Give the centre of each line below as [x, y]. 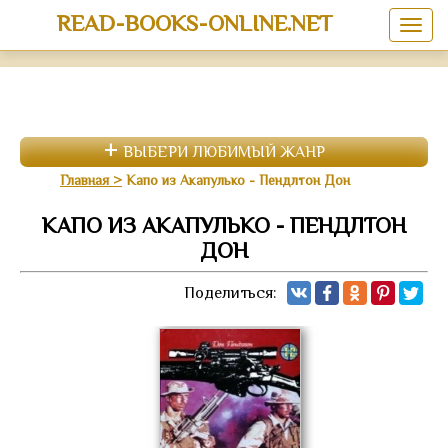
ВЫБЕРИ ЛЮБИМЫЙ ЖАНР [224, 152]
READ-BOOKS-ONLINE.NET [194, 23]
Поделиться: [230, 293]
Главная [84, 180]
